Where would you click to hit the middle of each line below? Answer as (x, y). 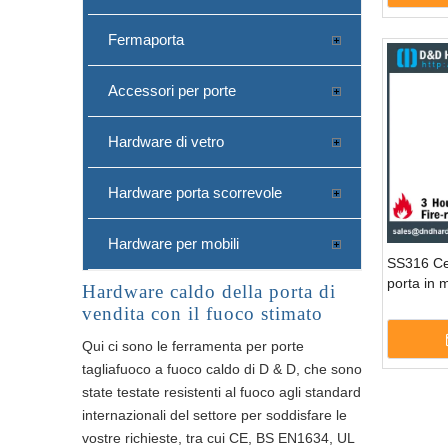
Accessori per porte (172, 90)
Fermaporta (146, 39)
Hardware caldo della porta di (209, 291)
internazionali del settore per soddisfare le (214, 414)
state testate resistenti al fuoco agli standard (221, 391)
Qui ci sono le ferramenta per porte (193, 345)
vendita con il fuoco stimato (202, 313)
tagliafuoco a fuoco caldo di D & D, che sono (222, 368)
